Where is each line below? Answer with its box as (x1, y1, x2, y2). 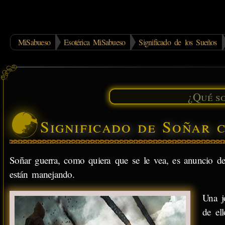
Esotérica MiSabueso (64, 37, 126, 47)
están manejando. (10, 167, 74, 180)
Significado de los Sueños (139, 37, 217, 47)
